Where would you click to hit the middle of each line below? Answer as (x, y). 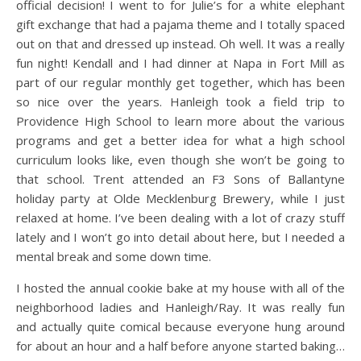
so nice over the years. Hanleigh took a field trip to (180, 101)
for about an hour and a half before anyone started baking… (180, 345)
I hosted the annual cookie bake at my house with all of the (180, 287)
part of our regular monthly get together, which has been (180, 82)
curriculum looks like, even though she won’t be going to (180, 159)
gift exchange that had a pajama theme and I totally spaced (180, 24)
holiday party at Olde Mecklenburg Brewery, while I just (180, 198)
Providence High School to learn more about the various (180, 120)
